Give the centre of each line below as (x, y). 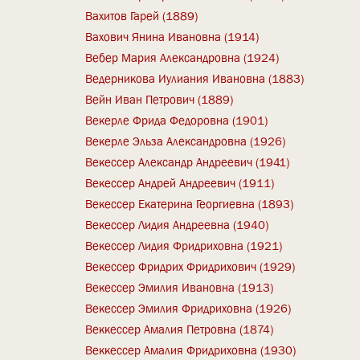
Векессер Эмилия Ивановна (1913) (180, 287)
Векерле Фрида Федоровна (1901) (177, 120)
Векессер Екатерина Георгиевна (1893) (190, 204)
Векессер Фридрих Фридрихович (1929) (190, 266)
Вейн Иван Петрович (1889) (160, 99)
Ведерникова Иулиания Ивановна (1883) (195, 78)
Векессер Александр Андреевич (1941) (188, 162)
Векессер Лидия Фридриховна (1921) (184, 245)
